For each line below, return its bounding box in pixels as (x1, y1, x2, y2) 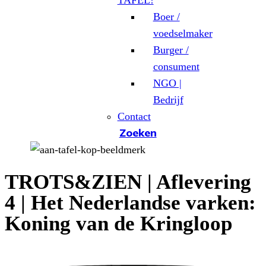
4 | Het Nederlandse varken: (5, 191, 256, 215)
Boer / (153, 11, 180, 23)
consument (153, 61, 199, 72)
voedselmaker (153, 27, 213, 39)
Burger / (153, 44, 189, 56)
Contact (117, 110, 151, 122)
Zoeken (119, 126, 157, 140)
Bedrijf (153, 94, 183, 106)
